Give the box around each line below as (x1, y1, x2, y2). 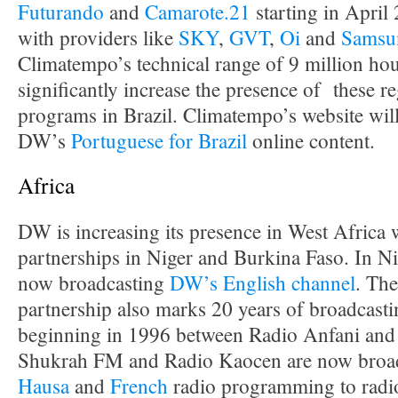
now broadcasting (18, 269, 170, 297)
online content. (247, 127, 375, 155)
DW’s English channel (170, 269, 355, 297)
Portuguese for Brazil (66, 127, 247, 155)
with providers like (18, 24, 179, 52)
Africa (18, 170, 75, 200)
